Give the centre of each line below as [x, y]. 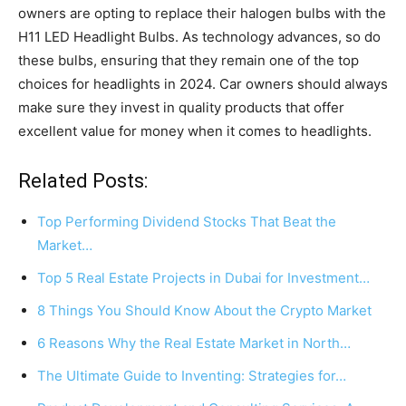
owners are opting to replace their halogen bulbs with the [202, 13]
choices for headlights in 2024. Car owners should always [203, 83]
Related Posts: [83, 180]
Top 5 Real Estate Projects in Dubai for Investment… [203, 277]
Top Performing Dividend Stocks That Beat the [187, 221]
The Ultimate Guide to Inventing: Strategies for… [192, 375]
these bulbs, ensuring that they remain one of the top [188, 60]
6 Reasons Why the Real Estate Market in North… [194, 343]
